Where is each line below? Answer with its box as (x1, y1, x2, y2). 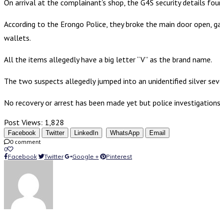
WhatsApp (110, 129, 139, 137)
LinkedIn (74, 129, 98, 137)
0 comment (10, 137, 41, 145)
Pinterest (106, 152, 132, 160)
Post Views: (4, 117, 43, 127)
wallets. (4, 32, 31, 43)
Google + (72, 152, 99, 160)
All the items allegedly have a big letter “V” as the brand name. (4, 54, 212, 64)
